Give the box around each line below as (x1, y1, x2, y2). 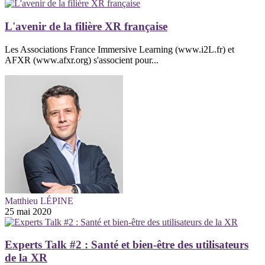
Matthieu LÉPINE (5, 195, 73, 206)
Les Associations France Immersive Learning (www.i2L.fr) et (5, 44, 234, 54)
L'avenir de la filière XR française (5, 20, 167, 33)
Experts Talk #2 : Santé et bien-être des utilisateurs (5, 238, 248, 251)
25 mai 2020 (5, 206, 51, 216)
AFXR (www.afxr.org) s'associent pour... (5, 54, 159, 65)
